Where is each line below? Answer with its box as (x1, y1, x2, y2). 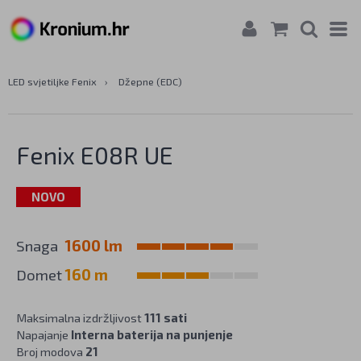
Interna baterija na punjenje (71, 327, 233, 342)
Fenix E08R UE (16, 140, 173, 169)
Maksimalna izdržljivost (16, 310, 144, 325)
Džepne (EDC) (118, 75, 182, 88)
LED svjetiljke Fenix (8, 75, 97, 88)
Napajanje (16, 327, 71, 342)
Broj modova (16, 344, 85, 359)
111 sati (144, 310, 187, 325)
